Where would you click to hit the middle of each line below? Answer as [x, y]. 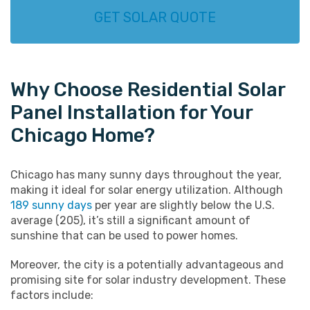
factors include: [52, 295]
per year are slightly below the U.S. [183, 206]
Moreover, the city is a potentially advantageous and [147, 265]
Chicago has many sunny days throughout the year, [146, 175]
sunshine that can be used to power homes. [124, 236]
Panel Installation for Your [131, 113]
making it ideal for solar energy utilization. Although [147, 190]
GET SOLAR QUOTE [155, 18]
